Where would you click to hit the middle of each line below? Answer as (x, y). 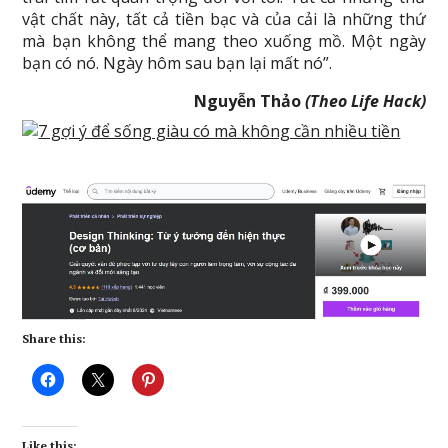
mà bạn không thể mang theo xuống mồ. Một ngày (224, 41)
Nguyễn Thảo (249, 101)
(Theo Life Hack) (365, 101)
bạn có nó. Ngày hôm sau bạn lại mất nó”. (177, 63)
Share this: (54, 339)
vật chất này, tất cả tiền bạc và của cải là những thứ (224, 19)
